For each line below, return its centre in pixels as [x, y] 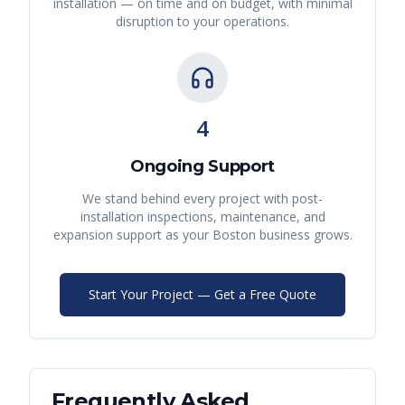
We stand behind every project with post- [202, 199]
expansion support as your [132, 235]
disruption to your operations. [202, 22]
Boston [234, 235]
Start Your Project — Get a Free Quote [202, 295]
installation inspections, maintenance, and [202, 217]
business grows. [304, 235]
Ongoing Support [202, 167]
